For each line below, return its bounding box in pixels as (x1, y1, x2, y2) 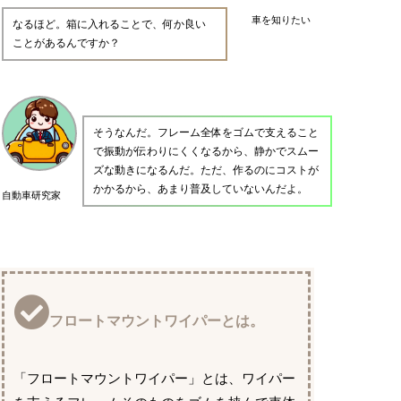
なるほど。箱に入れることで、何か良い (13, 17, 207, 30)
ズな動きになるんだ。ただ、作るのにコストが (93, 164, 320, 177)
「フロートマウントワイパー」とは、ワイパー (13, 371, 296, 387)
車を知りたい (252, 14, 311, 25)
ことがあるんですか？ (13, 36, 121, 49)
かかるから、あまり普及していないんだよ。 (93, 183, 309, 196)
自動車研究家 (2, 190, 62, 200)
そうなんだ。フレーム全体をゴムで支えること (93, 126, 320, 140)
